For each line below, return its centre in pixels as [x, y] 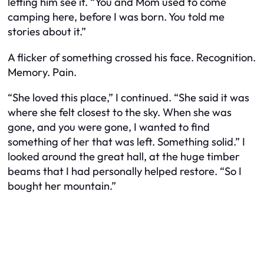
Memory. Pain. [42, 72]
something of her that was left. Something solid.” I [126, 142]
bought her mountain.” [62, 186]
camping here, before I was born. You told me [116, 17]
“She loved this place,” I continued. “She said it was [128, 98]
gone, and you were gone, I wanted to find [109, 127]
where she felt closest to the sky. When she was [120, 113]
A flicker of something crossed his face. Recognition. [132, 57]
